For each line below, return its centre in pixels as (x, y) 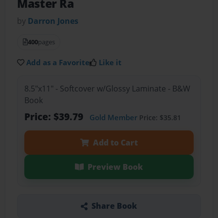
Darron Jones (53, 21)
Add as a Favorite (58, 63)
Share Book (114, 206)
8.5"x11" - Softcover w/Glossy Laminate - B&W (107, 88)
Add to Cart (115, 142)
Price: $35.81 (159, 117)
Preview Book (115, 167)
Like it (110, 63)
